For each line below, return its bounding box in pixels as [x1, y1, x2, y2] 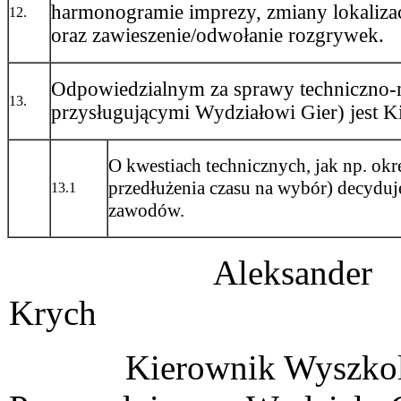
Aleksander [8, 253, 372, 293]
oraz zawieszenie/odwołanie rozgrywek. [51, 24, 384, 47]
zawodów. [108, 200, 184, 222]
